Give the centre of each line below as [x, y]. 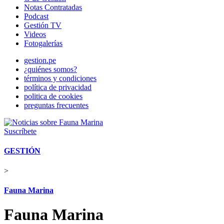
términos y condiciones [60, 78]
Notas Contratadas [53, 7]
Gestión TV [43, 25]
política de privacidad [58, 87]
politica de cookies [53, 96]
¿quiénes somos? [50, 69]
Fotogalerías [43, 43]
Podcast [36, 16]
